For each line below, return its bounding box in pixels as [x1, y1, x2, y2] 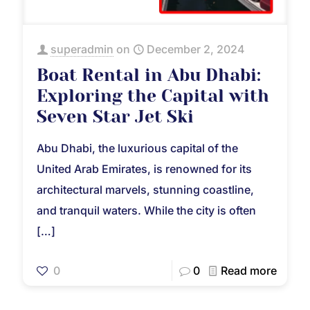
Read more [221, 263, 277, 277]
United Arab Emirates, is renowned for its [37, 161, 252, 176]
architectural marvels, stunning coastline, [37, 182, 254, 197]
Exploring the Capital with [37, 85, 269, 106]
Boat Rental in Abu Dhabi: [37, 64, 261, 85]
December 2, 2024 [147, 42, 245, 56]
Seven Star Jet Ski [37, 106, 194, 127]
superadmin [51, 42, 113, 56]
